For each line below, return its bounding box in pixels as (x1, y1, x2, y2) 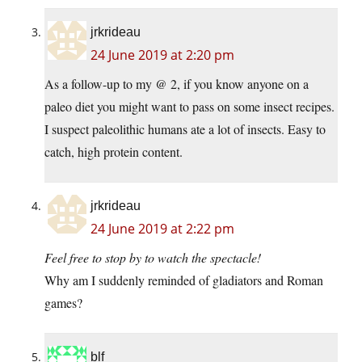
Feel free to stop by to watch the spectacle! (44, 249, 261, 267)
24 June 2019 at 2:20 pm (90, 46, 234, 65)
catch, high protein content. (44, 143, 183, 161)
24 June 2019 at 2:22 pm (90, 220, 234, 238)
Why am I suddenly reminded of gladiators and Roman (44, 271, 323, 289)
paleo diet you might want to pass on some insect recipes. (44, 98, 335, 116)
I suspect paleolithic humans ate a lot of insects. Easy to (44, 120, 326, 138)
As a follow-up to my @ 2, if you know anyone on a (44, 75, 309, 93)
